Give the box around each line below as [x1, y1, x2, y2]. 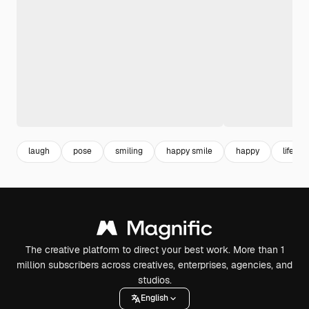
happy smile [166, 146, 212, 157]
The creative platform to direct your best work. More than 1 [25, 243, 284, 256]
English [141, 292, 168, 304]
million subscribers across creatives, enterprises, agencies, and [17, 258, 292, 271]
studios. [137, 273, 172, 286]
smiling [115, 146, 143, 157]
